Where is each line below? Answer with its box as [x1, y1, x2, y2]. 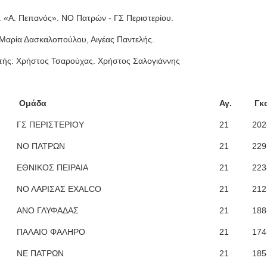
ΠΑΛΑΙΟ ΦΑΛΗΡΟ [17, 227, 85, 237]
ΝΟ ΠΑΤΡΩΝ [17, 141, 65, 151]
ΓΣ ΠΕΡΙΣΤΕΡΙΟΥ [17, 120, 84, 130]
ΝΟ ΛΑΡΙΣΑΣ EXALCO [17, 184, 101, 194]
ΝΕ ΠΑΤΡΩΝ [17, 249, 64, 259]
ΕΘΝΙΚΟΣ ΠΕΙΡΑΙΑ [17, 163, 88, 173]
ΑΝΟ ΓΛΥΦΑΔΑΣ [17, 206, 79, 216]
